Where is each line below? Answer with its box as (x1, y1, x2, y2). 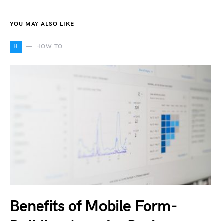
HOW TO (36, 42, 63, 50)
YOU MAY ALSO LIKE (10, 20, 74, 28)
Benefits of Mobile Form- (10, 196, 177, 216)
